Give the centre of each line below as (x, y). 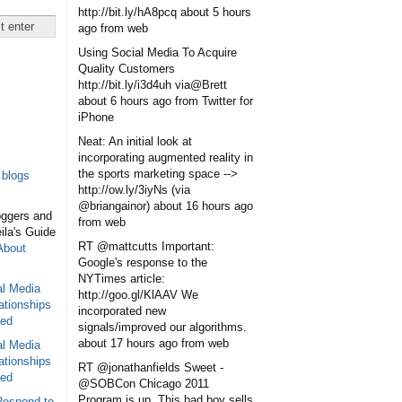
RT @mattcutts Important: (146, 246)
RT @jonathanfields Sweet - (151, 367)
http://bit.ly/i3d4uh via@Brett (153, 84)
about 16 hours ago (203, 205)
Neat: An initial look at (135, 141)
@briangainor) (114, 205)
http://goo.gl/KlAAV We (138, 294)
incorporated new (122, 310)
